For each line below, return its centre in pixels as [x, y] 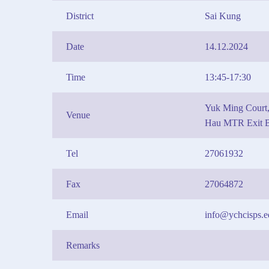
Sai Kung [223, 16]
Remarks [83, 245]
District [80, 16]
